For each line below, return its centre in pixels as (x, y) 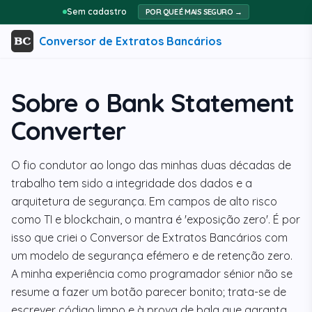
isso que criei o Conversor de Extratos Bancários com (149, 237)
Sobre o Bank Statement (153, 103)
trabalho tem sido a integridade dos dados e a (132, 183)
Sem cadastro (96, 11)
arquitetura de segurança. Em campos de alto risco (144, 201)
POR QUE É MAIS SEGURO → (194, 12)
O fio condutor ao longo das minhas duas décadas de (151, 165)
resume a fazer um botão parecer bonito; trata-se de (149, 292)
